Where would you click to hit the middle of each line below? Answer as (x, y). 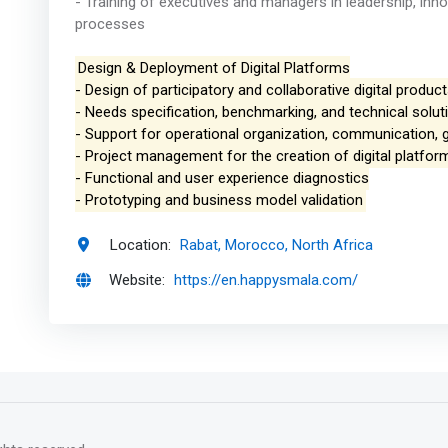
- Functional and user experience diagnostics (221, 178)
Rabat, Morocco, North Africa (277, 244)
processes (109, 24)
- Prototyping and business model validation (218, 200)
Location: (140, 244)
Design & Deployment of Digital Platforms (213, 68)
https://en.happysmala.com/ (266, 280)
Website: (137, 280)
